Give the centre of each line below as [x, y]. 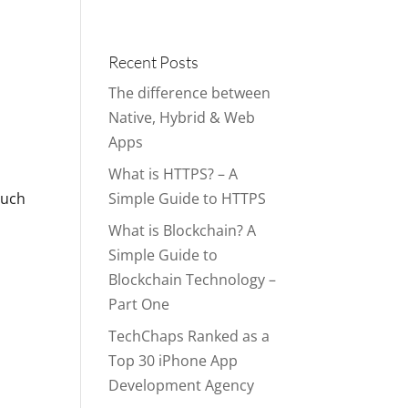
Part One [139, 304]
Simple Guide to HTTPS [188, 199]
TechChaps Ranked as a [189, 336]
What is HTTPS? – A [173, 174]
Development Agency [182, 385]
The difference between [190, 93]
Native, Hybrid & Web [182, 117]
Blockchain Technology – [193, 280]
